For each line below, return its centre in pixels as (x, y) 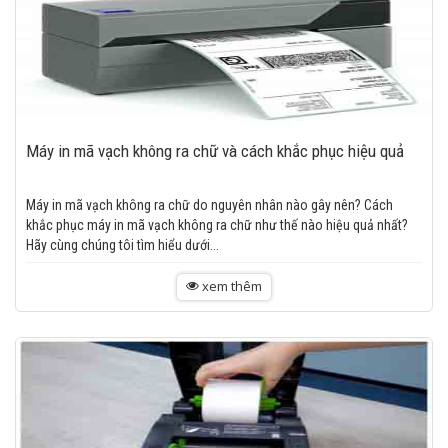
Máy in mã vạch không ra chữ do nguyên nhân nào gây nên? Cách (209, 205)
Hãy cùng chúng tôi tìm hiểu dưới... (122, 245)
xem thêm (230, 286)
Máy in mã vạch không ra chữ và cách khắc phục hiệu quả (215, 151)
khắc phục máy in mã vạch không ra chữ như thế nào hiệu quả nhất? (217, 225)
